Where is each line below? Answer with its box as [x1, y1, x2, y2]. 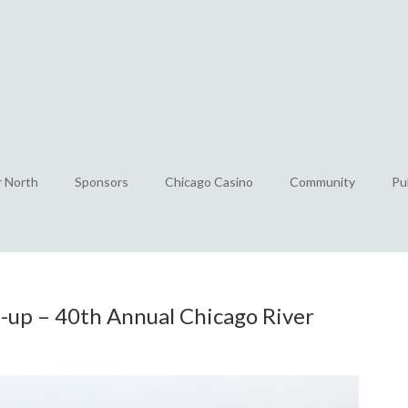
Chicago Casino [165, 173, 253, 189]
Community [290, 173, 355, 189]
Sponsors [75, 173, 128, 189]
